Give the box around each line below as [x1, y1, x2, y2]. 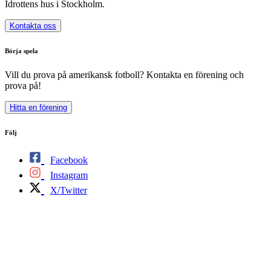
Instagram [50, 169, 88, 180]
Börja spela [5, 47, 38, 54]
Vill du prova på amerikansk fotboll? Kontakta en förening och [5, 69, 244, 80]
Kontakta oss [10, 21, 56, 30]
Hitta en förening [10, 102, 67, 112]
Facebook [50, 154, 88, 165]
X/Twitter [50, 184, 87, 195]
